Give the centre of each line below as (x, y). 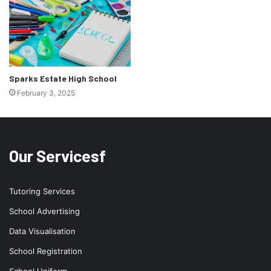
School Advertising (44, 211)
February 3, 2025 (46, 93)
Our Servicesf (57, 156)
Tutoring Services (42, 191)
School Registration (46, 251)
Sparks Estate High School (63, 79)
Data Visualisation (42, 231)
